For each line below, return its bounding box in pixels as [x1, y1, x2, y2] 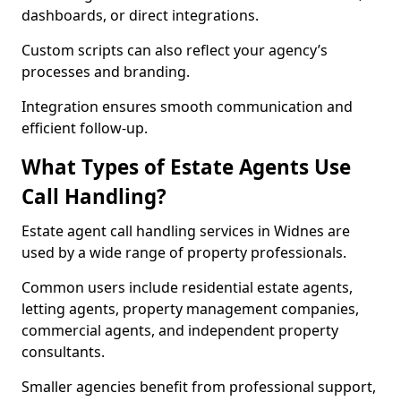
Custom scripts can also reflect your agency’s [21, 40, 328, 60]
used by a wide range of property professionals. [21, 243, 346, 262]
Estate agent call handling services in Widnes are [21, 221, 350, 241]
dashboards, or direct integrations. [21, 5, 259, 25]
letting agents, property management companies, [21, 299, 359, 319]
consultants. [21, 342, 105, 362]
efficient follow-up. [21, 118, 148, 138]
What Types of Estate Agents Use [21, 153, 351, 181]
